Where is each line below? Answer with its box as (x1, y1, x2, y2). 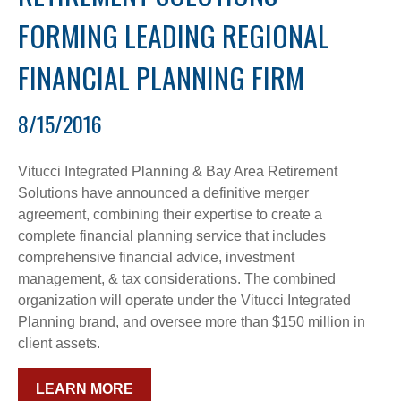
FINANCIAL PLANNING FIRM (18, 56, 304, 99)
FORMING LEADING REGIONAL (18, 14, 329, 57)
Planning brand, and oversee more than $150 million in (18, 314, 365, 330)
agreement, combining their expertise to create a (18, 207, 322, 223)
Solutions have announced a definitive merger (18, 185, 309, 201)
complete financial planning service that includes (18, 228, 326, 244)
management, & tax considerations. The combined (18, 271, 336, 287)
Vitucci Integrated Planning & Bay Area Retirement (18, 164, 337, 180)
